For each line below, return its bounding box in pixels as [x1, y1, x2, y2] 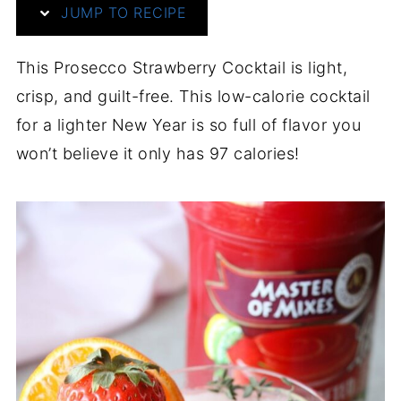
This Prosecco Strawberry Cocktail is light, [15, 58, 348, 77]
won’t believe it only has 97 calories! [15, 144, 300, 163]
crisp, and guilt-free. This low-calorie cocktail [15, 87, 371, 106]
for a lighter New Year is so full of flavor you [15, 115, 362, 134]
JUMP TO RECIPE [55, 4, 187, 21]
